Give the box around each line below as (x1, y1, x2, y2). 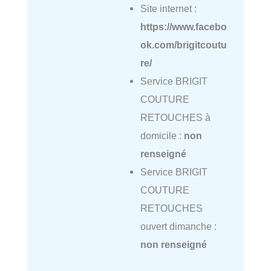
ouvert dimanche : (140, 221, 217, 232)
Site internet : (140, 3, 197, 15)
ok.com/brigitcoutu (140, 39, 227, 51)
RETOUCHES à (140, 112, 211, 123)
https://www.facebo (140, 21, 227, 33)
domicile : (140, 130, 184, 142)
